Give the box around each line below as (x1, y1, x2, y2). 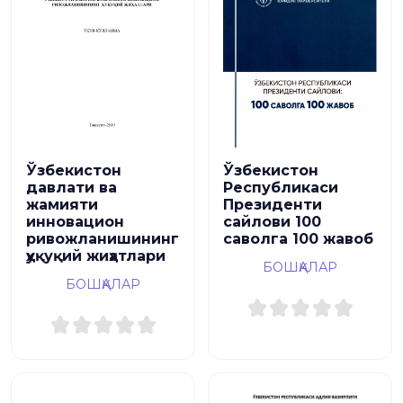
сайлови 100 (223, 213, 321, 231)
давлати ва (26, 179, 117, 197)
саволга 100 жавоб (223, 230, 373, 248)
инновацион (26, 213, 124, 231)
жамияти (26, 196, 98, 214)
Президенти (223, 196, 322, 214)
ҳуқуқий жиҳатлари (26, 247, 166, 265)
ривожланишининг (26, 230, 179, 248)
